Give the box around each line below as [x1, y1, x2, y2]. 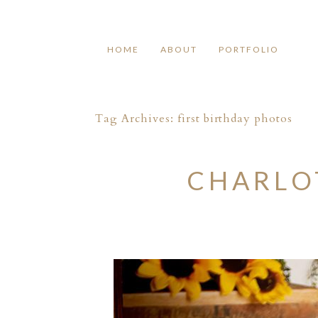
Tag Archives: [95, 110, 177, 126]
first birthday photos [177, 110, 293, 126]
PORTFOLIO [218, 44, 280, 55]
